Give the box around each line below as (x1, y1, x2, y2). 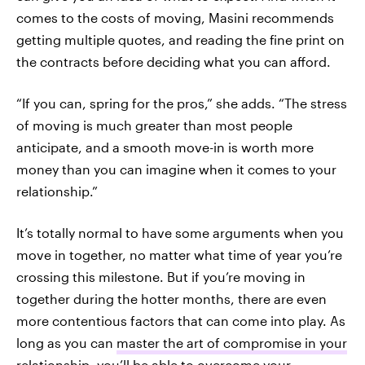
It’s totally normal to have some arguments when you (16, 224, 344, 240)
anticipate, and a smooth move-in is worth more (16, 139, 314, 155)
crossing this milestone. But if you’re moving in (16, 268, 306, 284)
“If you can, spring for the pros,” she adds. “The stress (16, 95, 347, 111)
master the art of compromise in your (117, 334, 347, 350)
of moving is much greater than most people (16, 117, 292, 133)
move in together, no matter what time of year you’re (16, 246, 342, 262)
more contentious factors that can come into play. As (16, 312, 345, 328)
